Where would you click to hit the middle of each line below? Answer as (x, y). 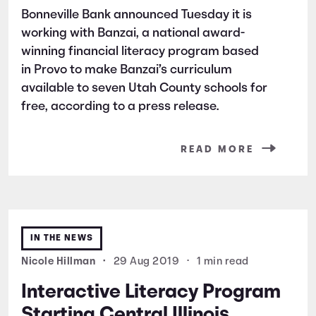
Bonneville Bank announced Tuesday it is (136, 15)
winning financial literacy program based (140, 51)
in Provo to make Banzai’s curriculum (127, 70)
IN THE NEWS (62, 238)
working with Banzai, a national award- (133, 33)
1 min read (223, 262)
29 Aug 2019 (146, 262)
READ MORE (217, 150)
